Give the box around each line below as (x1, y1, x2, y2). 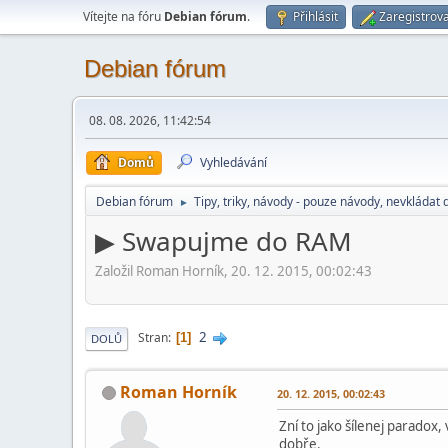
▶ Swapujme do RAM (95, 223, 352, 259)
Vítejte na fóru (83, 8, 164, 25)
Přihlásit (293, 8, 338, 25)
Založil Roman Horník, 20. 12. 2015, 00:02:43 (95, 261, 372, 280)
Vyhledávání (200, 154, 267, 171)
